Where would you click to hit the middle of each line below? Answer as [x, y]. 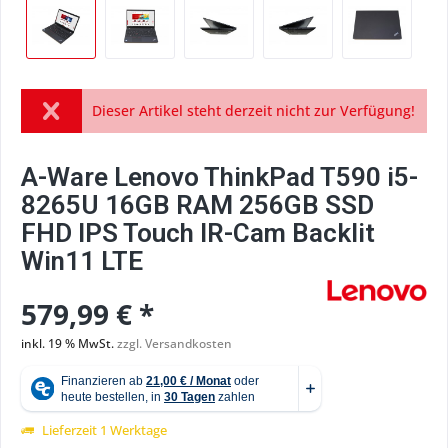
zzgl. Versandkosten [174, 343]
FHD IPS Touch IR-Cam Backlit [198, 233]
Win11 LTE [82, 261]
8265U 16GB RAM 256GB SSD [197, 205]
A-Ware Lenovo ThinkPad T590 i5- [219, 177]
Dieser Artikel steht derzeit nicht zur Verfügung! [253, 110]
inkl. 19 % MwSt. [69, 343]
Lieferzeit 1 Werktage [103, 430]
